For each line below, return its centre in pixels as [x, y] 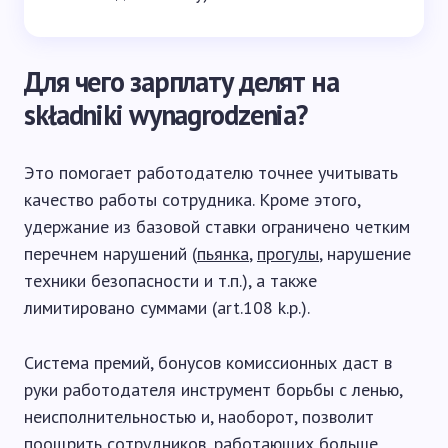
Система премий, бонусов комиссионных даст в [208, 362]
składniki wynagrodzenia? [166, 114]
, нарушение [365, 253]
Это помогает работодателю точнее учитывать [211, 172]
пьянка [223, 253]
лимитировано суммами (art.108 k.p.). [167, 307]
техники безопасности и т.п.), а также [170, 280]
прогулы [288, 253]
